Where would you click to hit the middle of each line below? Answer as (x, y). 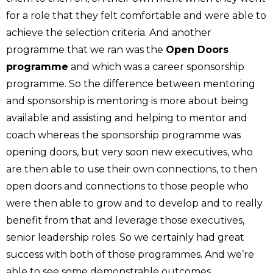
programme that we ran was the (86, 49)
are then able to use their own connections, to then (132, 169)
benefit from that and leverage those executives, (125, 220)
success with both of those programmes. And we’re (130, 254)
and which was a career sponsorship (156, 66)
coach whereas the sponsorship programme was (123, 135)
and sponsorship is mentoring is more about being (127, 101)
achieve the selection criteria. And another (109, 32)
